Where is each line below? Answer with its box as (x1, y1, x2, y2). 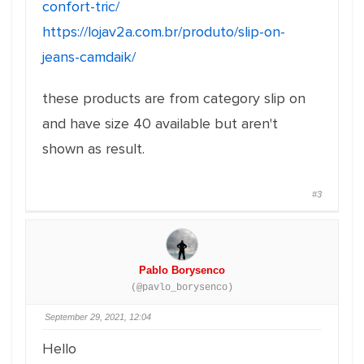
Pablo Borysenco (139, 264, 225, 276)
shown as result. (42, 140, 145, 158)
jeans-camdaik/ (42, 48, 136, 66)
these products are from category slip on (42, 89, 305, 107)
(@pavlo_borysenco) (131, 282, 233, 293)
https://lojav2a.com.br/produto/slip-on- (42, 23, 285, 41)
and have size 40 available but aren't (42, 115, 278, 132)
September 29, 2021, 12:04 (45, 312, 151, 322)
